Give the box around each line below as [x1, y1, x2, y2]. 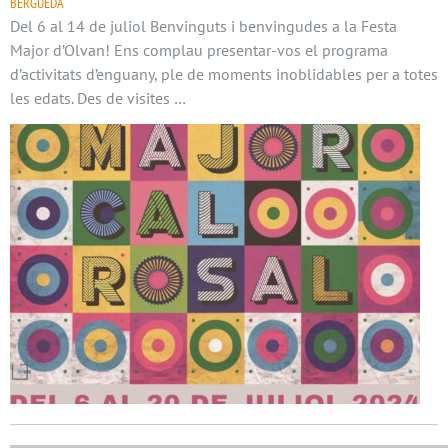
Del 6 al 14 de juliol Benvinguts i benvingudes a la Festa [10, 15, 397, 36]
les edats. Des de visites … [10, 87, 186, 108]
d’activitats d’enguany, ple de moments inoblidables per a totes [10, 63, 438, 84]
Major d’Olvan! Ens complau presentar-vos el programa [10, 39, 388, 60]
